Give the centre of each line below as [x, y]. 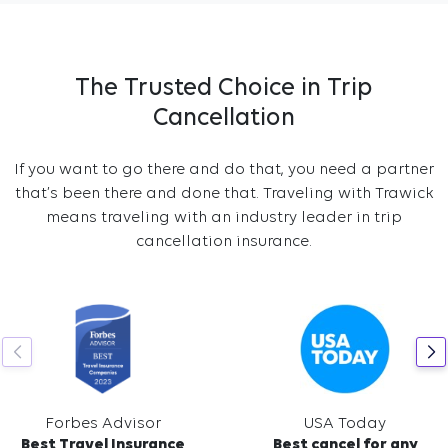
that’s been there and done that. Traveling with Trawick [224, 194]
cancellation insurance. [224, 242]
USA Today [345, 424]
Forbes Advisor [103, 424]
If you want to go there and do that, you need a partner [224, 170]
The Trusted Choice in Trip [224, 88]
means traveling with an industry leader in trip [224, 218]
